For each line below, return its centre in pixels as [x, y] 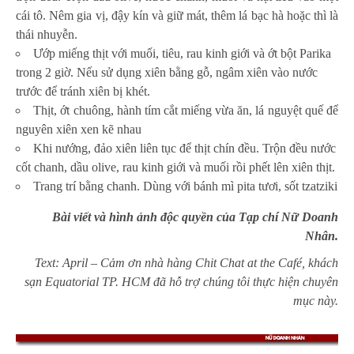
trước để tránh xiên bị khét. [83, 92]
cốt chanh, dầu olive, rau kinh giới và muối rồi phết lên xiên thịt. [175, 168]
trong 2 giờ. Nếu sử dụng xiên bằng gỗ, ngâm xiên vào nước [167, 73]
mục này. [316, 301]
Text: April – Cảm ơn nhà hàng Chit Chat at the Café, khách [186, 263]
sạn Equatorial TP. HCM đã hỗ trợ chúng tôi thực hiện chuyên [181, 282]
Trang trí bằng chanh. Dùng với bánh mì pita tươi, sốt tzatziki [185, 186]
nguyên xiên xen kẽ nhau [79, 130]
